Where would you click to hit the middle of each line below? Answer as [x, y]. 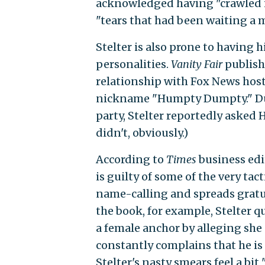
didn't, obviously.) [142, 132]
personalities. [133, 64]
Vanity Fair [196, 64]
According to [131, 159]
